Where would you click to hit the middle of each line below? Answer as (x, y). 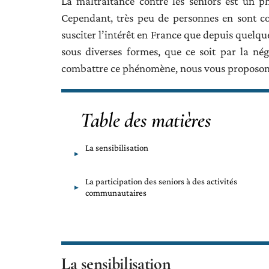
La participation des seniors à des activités (161, 181)
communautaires (116, 192)
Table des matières (146, 120)
